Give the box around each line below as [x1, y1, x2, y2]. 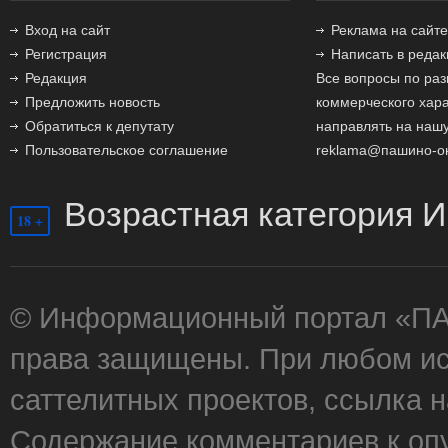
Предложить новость [25, 94, 160, 110]
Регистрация [25, 46, 107, 62]
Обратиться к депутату [25, 118, 174, 134]
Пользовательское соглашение [25, 142, 228, 158]
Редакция [25, 70, 87, 86]
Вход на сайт [25, 22, 110, 38]
